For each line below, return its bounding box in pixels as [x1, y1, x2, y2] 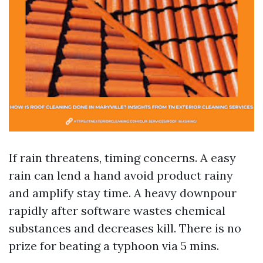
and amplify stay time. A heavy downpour [9, 186, 237, 200]
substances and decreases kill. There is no [9, 221, 241, 235]
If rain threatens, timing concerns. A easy [9, 150, 236, 165]
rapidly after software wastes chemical [9, 203, 225, 218]
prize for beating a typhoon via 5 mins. [9, 238, 219, 253]
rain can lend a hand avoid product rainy [9, 168, 233, 183]
